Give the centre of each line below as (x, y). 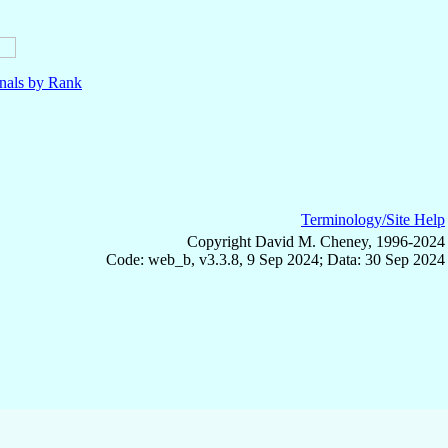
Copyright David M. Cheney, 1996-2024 (316, 241)
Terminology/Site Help (373, 219)
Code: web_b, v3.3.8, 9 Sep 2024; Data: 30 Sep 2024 (275, 259)
